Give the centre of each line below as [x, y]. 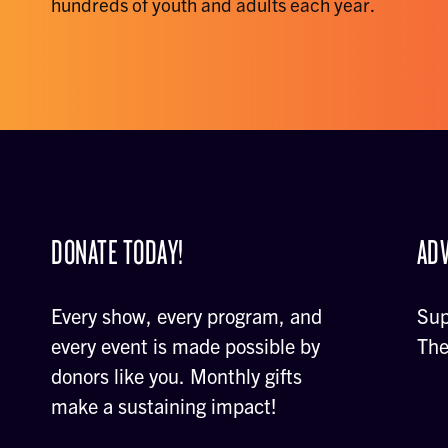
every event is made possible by [186, 345]
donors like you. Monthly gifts [177, 375]
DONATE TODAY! [117, 251]
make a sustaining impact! [164, 405]
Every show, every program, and [187, 315]
